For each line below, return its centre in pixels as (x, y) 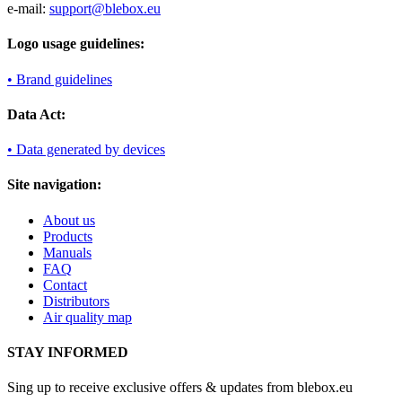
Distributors (76, 301)
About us (69, 220)
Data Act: (36, 114)
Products (68, 236)
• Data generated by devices (86, 150)
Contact (65, 284)
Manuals (67, 252)
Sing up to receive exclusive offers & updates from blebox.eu (180, 388)
